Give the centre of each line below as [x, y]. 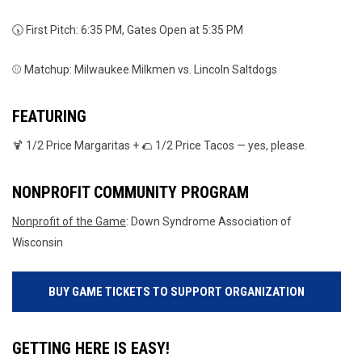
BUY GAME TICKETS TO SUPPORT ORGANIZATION [176, 291]
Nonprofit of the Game [69, 221]
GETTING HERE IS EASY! [91, 348]
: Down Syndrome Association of [209, 221]
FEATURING [49, 116]
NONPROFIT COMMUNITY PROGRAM [130, 192]
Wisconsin [38, 242]
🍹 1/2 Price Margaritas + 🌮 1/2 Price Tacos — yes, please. [160, 145]
